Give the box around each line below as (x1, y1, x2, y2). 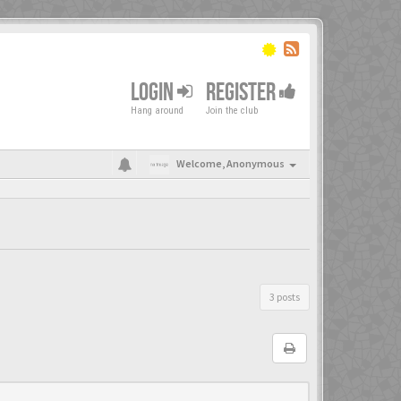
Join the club (206, 105, 258, 116)
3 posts (269, 290, 300, 303)
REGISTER (206, 77, 279, 107)
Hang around (131, 105, 183, 116)
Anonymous (226, 157, 285, 170)
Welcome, (176, 157, 226, 170)
